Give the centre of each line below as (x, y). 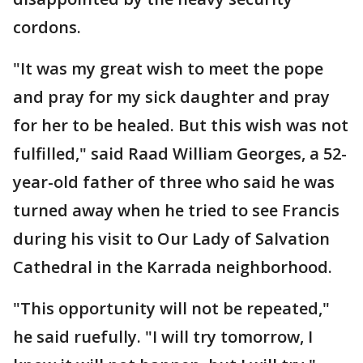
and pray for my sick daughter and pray (171, 97)
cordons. (47, 27)
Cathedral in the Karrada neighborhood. (173, 267)
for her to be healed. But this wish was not (181, 125)
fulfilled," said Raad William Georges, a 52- (180, 154)
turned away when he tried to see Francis (176, 210)
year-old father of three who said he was (174, 182)
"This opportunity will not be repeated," (171, 308)
